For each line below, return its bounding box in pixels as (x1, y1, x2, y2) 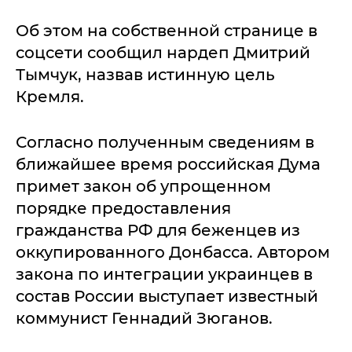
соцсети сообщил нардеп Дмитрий (16, 43, 310, 62)
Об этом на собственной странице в (16, 21, 317, 40)
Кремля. (16, 87, 84, 106)
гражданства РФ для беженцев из (16, 221, 300, 240)
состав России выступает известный (16, 287, 318, 306)
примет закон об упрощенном (16, 177, 271, 196)
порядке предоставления (16, 199, 231, 218)
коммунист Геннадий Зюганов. (16, 309, 273, 328)
